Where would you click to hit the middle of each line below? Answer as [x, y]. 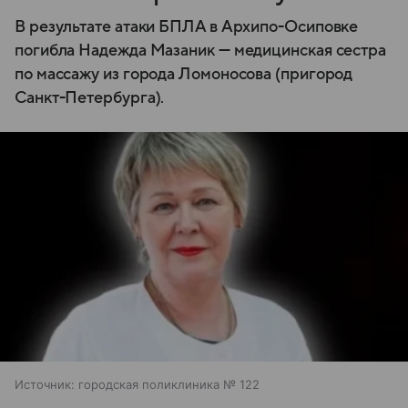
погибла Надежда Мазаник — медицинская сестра [201, 50]
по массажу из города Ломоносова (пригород [184, 74]
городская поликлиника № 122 [169, 385]
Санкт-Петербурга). [90, 97]
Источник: [45, 385]
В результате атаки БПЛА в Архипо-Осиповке [187, 26]
